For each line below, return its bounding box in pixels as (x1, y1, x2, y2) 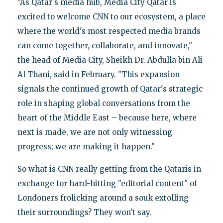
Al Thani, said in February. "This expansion (17, 70, 180, 80)
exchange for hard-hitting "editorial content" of (17, 179, 197, 189)
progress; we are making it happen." (17, 142, 155, 152)
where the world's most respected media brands (17, 26, 201, 36)
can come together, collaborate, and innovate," (17, 41, 192, 51)
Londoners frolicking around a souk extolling (17, 193, 189, 203)
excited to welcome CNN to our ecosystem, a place (17, 12, 206, 22)
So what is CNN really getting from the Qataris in (17, 164, 201, 174)
